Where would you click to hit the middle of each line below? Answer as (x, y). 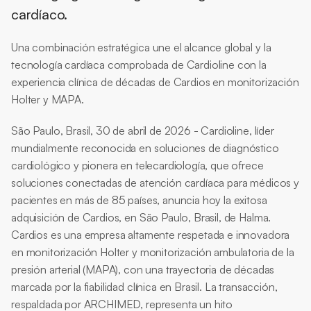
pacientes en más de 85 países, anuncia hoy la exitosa (139, 200)
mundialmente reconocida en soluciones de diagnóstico (145, 148)
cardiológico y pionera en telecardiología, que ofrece (137, 165)
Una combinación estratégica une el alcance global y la (141, 47)
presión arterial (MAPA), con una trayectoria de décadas (143, 269)
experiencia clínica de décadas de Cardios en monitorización (155, 82)
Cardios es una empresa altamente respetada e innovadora (151, 235)
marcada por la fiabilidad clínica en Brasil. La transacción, (144, 287)
